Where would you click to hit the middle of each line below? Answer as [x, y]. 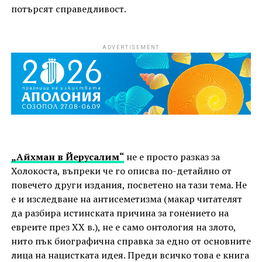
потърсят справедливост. [68, 9]
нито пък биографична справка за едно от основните [131, 241]
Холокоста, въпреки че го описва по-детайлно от [121, 170]
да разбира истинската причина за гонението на [120, 213]
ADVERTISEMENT [131, 48]
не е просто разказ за [172, 156]
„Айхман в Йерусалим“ [67, 156]
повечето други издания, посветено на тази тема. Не [129, 185]
